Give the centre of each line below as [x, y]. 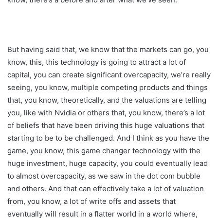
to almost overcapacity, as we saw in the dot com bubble [104, 176]
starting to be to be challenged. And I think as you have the [108, 138]
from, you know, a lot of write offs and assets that [91, 201]
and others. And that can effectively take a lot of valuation [106, 188]
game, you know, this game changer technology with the [104, 150]
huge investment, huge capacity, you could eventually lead [108, 163]
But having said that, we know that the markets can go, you [108, 49]
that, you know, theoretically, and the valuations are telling [107, 100]
